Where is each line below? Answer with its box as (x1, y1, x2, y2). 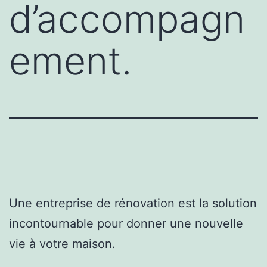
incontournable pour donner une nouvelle (9, 216, 243, 231)
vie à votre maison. (9, 236, 116, 251)
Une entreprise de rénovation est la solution (9, 195, 257, 210)
